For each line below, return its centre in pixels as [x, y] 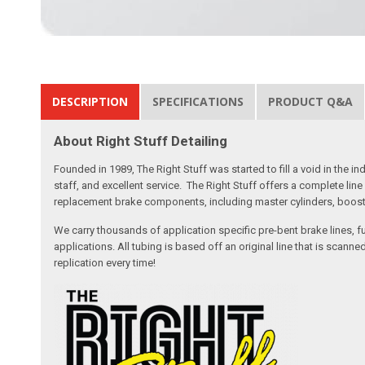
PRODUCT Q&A [311, 101]
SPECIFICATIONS [198, 101]
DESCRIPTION [90, 101]
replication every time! [105, 262]
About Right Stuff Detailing [141, 141]
